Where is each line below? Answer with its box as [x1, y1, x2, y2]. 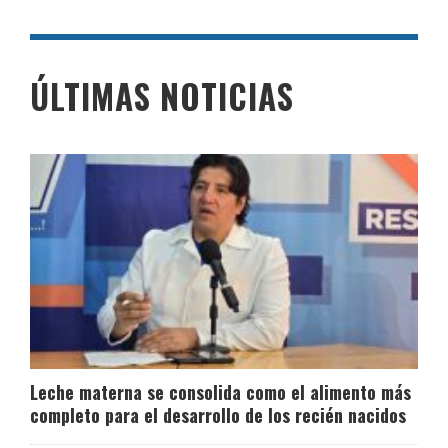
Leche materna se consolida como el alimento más [30, 379, 411, 406]
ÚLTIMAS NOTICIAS [30, 71, 294, 121]
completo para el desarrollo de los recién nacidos [30, 402, 406, 429]
